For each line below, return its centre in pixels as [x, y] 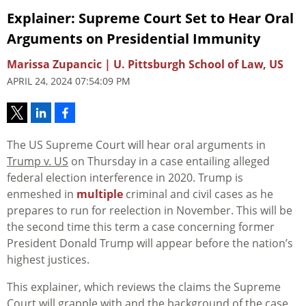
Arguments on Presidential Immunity [134, 39]
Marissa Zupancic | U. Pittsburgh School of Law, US [145, 65]
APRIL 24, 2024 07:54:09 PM [69, 81]
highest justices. [48, 260]
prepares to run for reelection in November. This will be [150, 211]
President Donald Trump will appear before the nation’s [150, 244]
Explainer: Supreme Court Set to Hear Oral [150, 18]
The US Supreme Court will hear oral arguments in [136, 145]
